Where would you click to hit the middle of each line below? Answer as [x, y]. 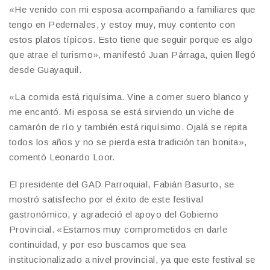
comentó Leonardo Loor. [62, 157]
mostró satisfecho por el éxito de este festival [106, 199]
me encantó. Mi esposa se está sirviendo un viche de [121, 111]
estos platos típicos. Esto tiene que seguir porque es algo [131, 39]
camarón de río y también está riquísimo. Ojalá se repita [128, 127]
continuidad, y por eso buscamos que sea [98, 244]
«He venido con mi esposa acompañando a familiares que [132, 9]
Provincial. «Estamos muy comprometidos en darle [118, 229]
